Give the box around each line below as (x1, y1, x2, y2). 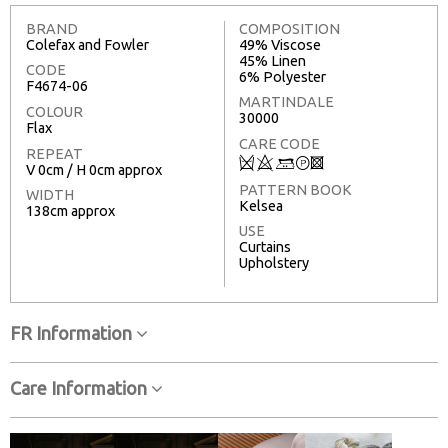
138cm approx (26, 203, 115, 220)
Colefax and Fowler (26, 36, 149, 53)
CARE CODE (239, 136, 320, 153)
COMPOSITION (239, 20, 340, 37)
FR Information (10, 323, 136, 344)
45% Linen (239, 52, 306, 69)
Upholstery (239, 255, 309, 272)
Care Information (10, 378, 151, 399)
